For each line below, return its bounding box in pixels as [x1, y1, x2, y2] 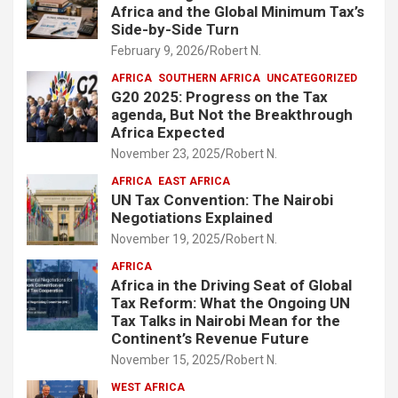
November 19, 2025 [111, 232, 220, 247]
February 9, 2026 [111, 44, 204, 59]
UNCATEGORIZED [267, 72, 357, 85]
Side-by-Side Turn [111, 20, 239, 39]
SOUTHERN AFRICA [158, 72, 260, 85]
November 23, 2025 [111, 147, 220, 162]
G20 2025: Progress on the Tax [111, 88, 328, 107]
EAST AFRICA [158, 175, 230, 188]
